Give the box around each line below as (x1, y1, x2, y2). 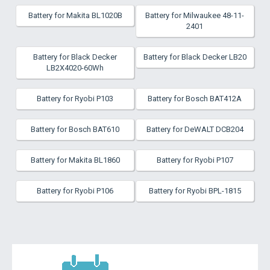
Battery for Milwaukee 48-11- (145, 11, 245, 20)
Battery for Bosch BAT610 (31, 125, 120, 134)
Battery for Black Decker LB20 (143, 52, 246, 61)
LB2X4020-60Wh (46, 63, 104, 72)
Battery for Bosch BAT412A (148, 94, 242, 103)
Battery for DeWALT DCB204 (146, 125, 243, 134)
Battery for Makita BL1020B (28, 11, 122, 20)
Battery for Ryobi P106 (37, 186, 114, 195)
